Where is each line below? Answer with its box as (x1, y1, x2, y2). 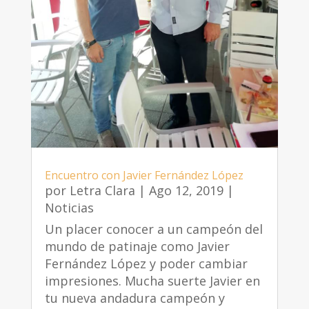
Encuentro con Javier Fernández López (44, 168, 243, 183)
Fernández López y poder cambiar (44, 255, 248, 272)
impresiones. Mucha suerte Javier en (44, 272, 260, 290)
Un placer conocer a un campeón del (44, 221, 263, 238)
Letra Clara (69, 182, 135, 199)
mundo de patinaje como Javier (44, 238, 230, 255)
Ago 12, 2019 (148, 182, 223, 199)
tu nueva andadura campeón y (44, 290, 225, 307)
